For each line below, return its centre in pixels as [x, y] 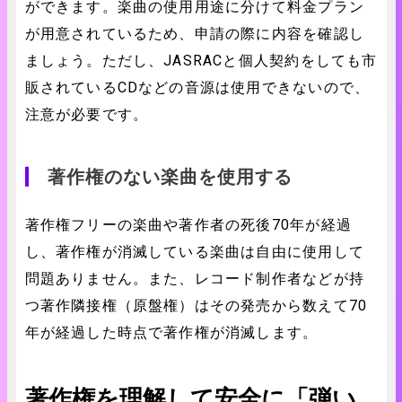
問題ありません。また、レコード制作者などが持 [194, 279]
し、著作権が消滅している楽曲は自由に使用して [194, 252]
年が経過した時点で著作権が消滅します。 [171, 332]
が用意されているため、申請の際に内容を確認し [194, 34]
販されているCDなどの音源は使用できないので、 [197, 87]
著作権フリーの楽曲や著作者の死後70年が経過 [188, 225]
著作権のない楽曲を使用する [170, 177]
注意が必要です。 [87, 114]
